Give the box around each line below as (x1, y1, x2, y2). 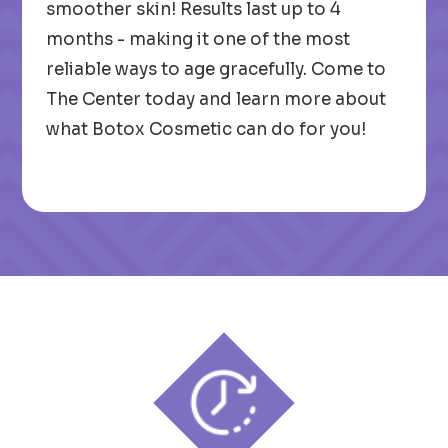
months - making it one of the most (46, 29, 351, 50)
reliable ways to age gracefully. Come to (46, 59, 387, 80)
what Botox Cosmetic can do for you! (46, 119, 367, 140)
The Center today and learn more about (46, 89, 387, 110)
